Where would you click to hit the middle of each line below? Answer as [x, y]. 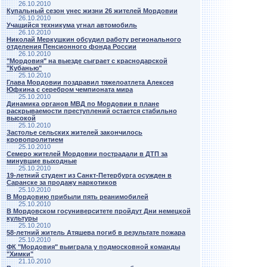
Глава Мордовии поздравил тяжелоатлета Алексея [90, 82]
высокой [21, 118]
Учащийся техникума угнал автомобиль [72, 25]
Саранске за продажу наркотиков [62, 182]
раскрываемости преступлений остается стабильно [92, 111]
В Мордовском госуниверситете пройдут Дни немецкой [99, 211]
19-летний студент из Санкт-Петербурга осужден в [89, 175]
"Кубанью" [24, 68]
